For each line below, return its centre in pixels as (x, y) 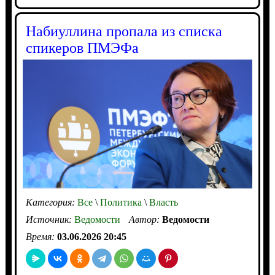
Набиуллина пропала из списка (124, 31)
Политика (119, 203)
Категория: (51, 203)
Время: (41, 237)
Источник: (50, 220)
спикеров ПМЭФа (82, 48)
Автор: (145, 220)
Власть (162, 203)
